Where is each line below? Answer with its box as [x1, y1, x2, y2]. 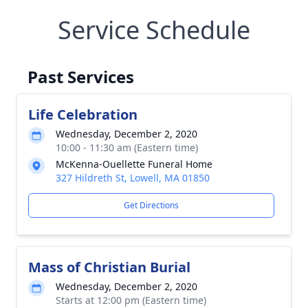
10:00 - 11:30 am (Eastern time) [56, 141, 198, 154]
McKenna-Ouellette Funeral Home [56, 157, 212, 170]
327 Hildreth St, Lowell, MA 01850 [56, 171, 210, 184]
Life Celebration [28, 105, 137, 124]
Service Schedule [58, 13, 250, 47]
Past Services [27, 65, 134, 88]
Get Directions [124, 199, 179, 211]
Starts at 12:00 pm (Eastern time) [56, 294, 206, 307]
